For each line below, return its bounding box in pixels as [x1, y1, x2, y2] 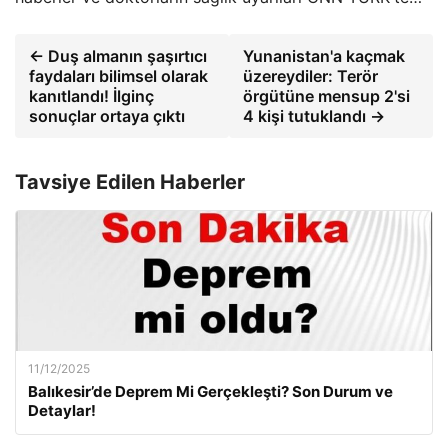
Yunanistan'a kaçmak [243, 46, 406, 66]
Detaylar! [28, 401, 96, 420]
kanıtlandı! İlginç [29, 86, 154, 106]
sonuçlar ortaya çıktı [29, 106, 185, 126]
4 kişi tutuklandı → [243, 106, 386, 126]
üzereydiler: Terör [243, 66, 379, 86]
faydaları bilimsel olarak [29, 66, 208, 86]
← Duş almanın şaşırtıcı [29, 46, 207, 66]
